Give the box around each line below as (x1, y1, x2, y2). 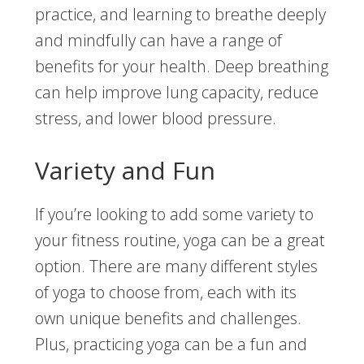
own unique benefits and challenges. (34, 307, 301, 330)
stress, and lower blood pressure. (34, 107, 276, 130)
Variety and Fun (34, 154, 215, 188)
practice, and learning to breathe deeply (34, 3, 326, 26)
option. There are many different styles (34, 255, 318, 278)
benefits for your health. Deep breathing (34, 55, 328, 78)
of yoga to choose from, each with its (34, 281, 297, 304)
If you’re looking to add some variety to (34, 203, 314, 226)
